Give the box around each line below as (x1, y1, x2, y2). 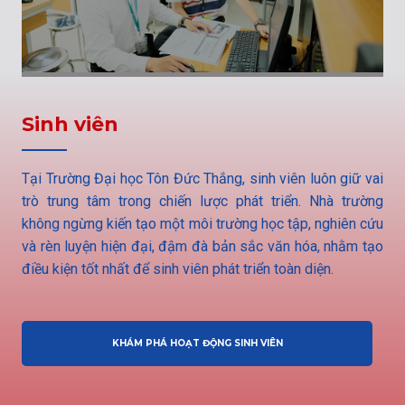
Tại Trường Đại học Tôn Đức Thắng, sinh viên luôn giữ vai (22, 169, 383, 187)
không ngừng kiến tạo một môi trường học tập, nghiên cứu (22, 214, 383, 232)
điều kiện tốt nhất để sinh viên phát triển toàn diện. (22, 259, 334, 278)
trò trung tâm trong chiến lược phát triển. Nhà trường (22, 192, 383, 210)
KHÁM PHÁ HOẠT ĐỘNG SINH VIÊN (111, 336, 283, 349)
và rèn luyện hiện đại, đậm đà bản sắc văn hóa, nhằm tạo (22, 237, 383, 255)
